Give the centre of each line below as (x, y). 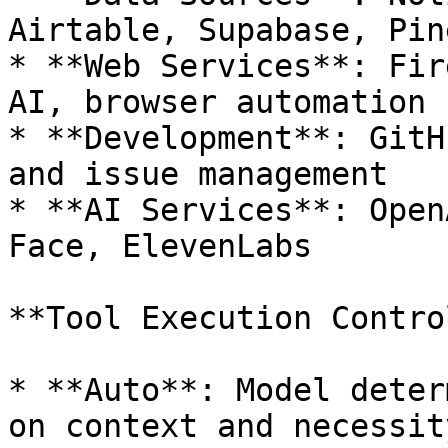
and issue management (198, 174)
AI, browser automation (217, 102)
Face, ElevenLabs (160, 246)
